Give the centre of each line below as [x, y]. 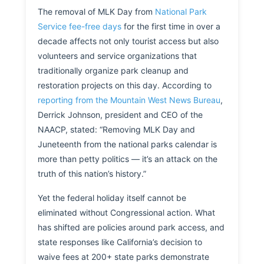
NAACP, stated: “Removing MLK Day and [116, 130]
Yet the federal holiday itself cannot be [112, 198]
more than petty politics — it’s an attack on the [128, 159]
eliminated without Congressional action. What [126, 213]
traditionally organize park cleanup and [113, 71]
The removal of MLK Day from [96, 12]
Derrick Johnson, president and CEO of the [120, 115]
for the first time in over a [171, 27]
